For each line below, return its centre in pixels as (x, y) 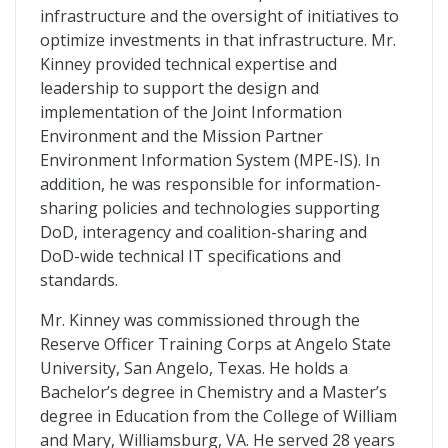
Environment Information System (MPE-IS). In (210, 160)
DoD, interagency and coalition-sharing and (203, 232)
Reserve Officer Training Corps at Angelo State (215, 344)
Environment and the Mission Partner (181, 136)
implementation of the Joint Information (191, 112)
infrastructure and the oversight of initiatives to (219, 16)
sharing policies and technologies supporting (210, 208)
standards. (79, 280)
